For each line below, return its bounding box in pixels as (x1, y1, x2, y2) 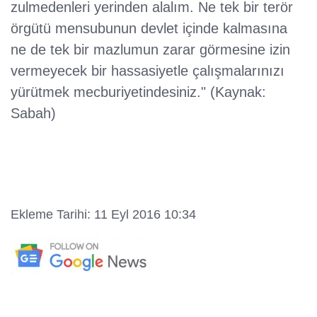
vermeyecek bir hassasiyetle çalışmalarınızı (11, 63, 284, 79)
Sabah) (11, 105, 56, 122)
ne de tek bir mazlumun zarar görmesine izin (11, 42, 290, 58)
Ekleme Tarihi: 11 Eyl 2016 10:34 (11, 207, 196, 222)
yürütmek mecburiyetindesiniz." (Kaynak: (11, 84, 266, 100)
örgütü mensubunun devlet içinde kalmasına (11, 21, 287, 37)
